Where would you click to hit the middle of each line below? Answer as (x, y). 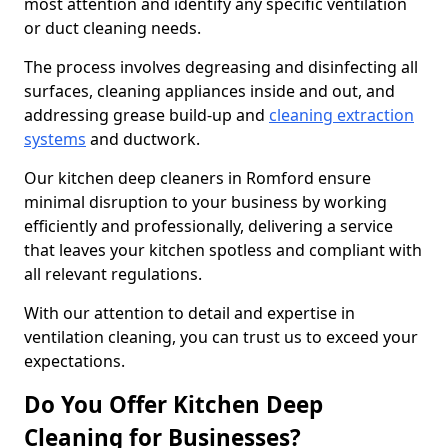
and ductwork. (143, 139)
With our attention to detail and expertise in (189, 313)
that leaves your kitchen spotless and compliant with (223, 250)
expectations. (74, 361)
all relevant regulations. (115, 274)
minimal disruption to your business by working (205, 202)
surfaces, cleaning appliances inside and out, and (209, 91)
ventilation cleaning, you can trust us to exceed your (221, 337)
